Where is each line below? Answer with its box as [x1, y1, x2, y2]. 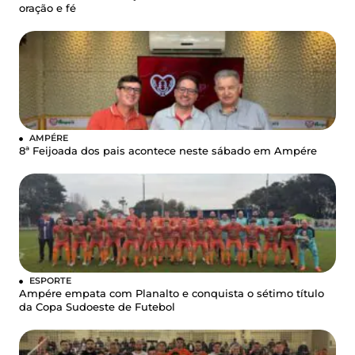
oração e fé [19, 2, 76, 14]
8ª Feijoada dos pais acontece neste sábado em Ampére [19, 144, 317, 157]
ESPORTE [29, 274, 71, 286]
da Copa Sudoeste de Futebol [19, 300, 175, 313]
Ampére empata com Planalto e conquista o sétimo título [19, 287, 324, 300]
